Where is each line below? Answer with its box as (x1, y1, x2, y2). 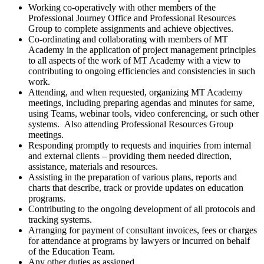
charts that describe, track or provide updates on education (28, 182, 243, 193)
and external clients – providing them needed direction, (28, 150, 232, 161)
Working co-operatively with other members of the (28, 2, 216, 12)
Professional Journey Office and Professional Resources (28, 12, 236, 23)
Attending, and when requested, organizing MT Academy (28, 87, 243, 97)
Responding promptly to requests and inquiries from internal (28, 140, 251, 150)
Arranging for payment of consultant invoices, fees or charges (28, 225, 257, 235)
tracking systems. (28, 214, 92, 225)
